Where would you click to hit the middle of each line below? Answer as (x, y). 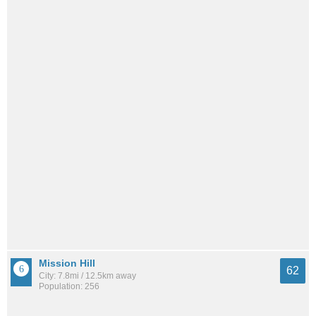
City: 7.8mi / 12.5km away (87, 276)
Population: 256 (69, 287)
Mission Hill (67, 263)
